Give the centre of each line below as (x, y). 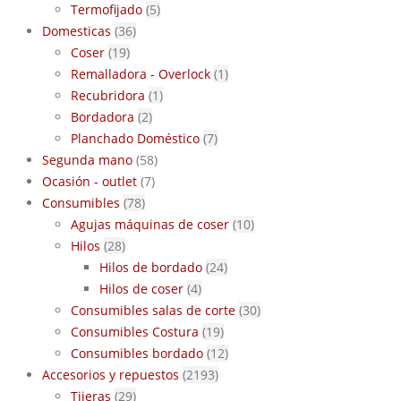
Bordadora (102, 117)
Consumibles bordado (137, 353)
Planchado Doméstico (135, 138)
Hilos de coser (141, 289)
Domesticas (77, 31)
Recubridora (108, 95)
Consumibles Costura (135, 332)
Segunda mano (87, 160)
